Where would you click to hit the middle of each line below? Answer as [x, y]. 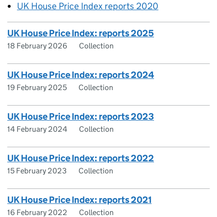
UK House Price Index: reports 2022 [81, 158]
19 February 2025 [37, 88]
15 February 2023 [37, 171]
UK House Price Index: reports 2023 [81, 117]
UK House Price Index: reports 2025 [81, 33]
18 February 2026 [37, 46]
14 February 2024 [37, 129]
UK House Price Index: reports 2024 [81, 75]
